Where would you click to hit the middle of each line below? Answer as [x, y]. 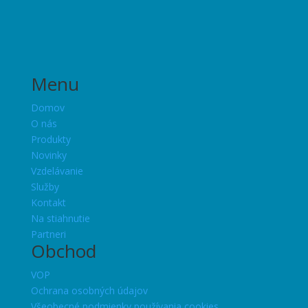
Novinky [48, 155]
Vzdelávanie [57, 171]
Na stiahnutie [60, 219]
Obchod [63, 251]
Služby [45, 187]
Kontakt [48, 203]
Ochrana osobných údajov [89, 291]
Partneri [48, 234]
